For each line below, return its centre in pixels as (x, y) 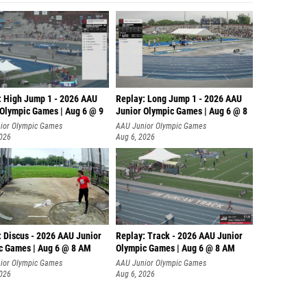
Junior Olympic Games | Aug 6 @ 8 (182, 108)
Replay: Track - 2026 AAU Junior (179, 233)
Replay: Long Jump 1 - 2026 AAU (179, 96)
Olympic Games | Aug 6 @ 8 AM (175, 245)
